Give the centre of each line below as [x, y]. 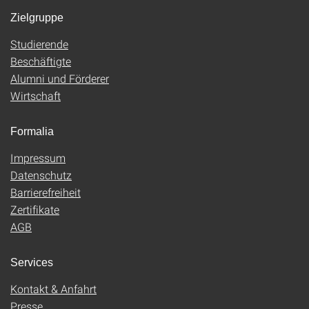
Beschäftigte [41, 61]
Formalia [32, 131]
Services [32, 262]
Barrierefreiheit [46, 192]
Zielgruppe [37, 18]
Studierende [39, 44]
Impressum [38, 158]
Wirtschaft [36, 96]
